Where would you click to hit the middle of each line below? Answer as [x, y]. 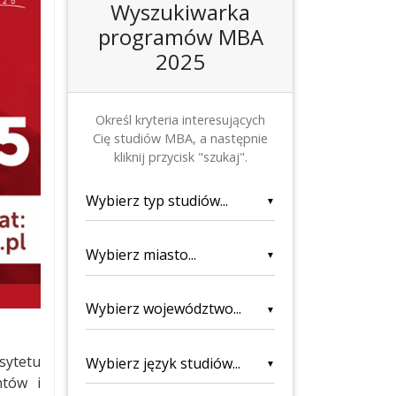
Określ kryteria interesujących [180, 119]
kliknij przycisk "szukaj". [180, 156]
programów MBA [180, 36]
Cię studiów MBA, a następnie [180, 138]
